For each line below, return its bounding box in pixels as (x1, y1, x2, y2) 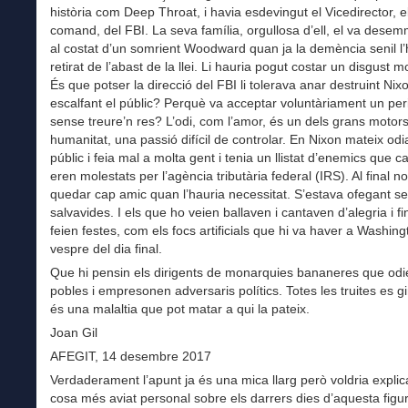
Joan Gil (50, 324, 97, 340)
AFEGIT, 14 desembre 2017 (50, 348, 211, 363)
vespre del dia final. (50, 240, 162, 256)
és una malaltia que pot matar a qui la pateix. (50, 301, 310, 316)
